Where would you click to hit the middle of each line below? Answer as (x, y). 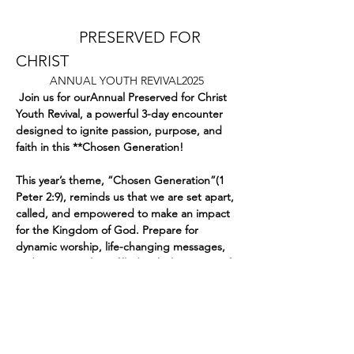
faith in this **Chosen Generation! (103, 147)
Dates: (32, 297)
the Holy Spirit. (54, 280)
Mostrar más (46, 322)
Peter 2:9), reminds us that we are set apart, (126, 197)
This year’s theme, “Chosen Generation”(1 (122, 181)
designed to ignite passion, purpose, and (121, 131)
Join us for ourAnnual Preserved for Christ (123, 98)
